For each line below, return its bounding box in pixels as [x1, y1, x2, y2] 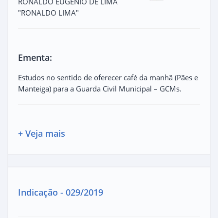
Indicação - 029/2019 [18, 186, 103, 198]
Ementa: [18, 51, 52, 63]
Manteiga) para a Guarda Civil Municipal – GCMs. [18, 83, 182, 93]
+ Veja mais [18, 127, 65, 139]
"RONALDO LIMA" [18, 7, 79, 18]
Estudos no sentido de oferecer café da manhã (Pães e [18, 72, 198, 82]
